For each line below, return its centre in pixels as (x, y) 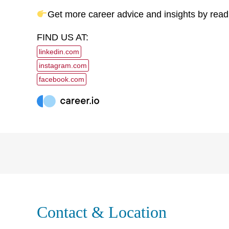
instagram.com (63, 66)
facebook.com (62, 79)
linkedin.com (59, 52)
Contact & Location (102, 212)
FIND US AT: (63, 37)
